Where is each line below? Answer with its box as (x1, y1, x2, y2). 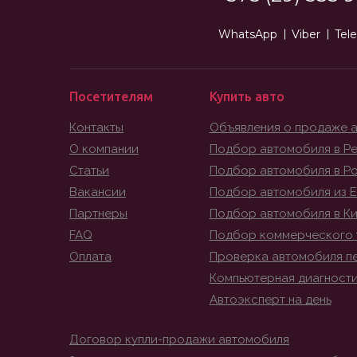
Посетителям (69, 89, 153, 104)
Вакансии (69, 185, 126, 199)
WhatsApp (218, 27, 277, 41)
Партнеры (69, 206, 127, 221)
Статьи (69, 163, 109, 178)
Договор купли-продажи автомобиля (69, 332, 289, 347)
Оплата (69, 249, 112, 264)
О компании (69, 142, 139, 156)
